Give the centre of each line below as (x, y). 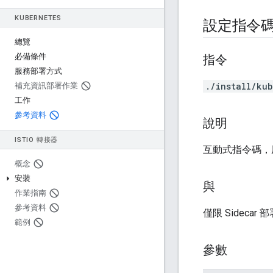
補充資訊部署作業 (46, 86)
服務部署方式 (38, 71)
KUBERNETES (38, 18)
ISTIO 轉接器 (37, 140)
